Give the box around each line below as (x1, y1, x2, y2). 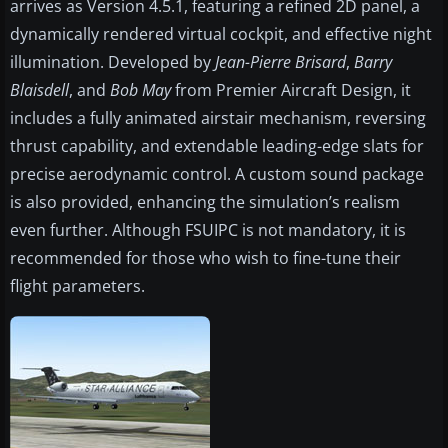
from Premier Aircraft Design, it (171, 79, 411, 102)
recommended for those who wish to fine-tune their (10, 247, 401, 270)
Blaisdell (10, 79, 69, 102)
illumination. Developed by (10, 51, 215, 74)
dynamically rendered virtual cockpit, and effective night (10, 23, 432, 46)
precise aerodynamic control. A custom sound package (10, 163, 424, 186)
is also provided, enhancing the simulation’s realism (10, 191, 400, 214)
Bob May (110, 79, 171, 102)
